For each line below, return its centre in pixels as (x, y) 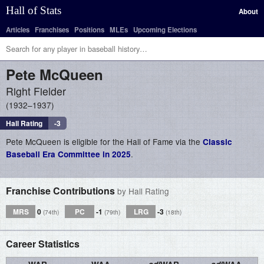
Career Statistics (43, 244)
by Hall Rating (143, 191)
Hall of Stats (34, 10)
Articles (18, 30)
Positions (89, 30)
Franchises (52, 30)
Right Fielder (36, 91)
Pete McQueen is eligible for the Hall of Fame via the (104, 141)
